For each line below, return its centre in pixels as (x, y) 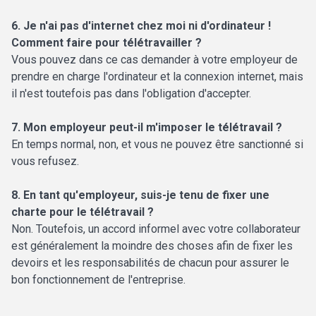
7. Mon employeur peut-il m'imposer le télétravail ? (147, 128)
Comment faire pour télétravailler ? (107, 43)
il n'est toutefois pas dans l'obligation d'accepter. (131, 94)
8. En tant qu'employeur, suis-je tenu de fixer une (140, 195)
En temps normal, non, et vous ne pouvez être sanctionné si (157, 145)
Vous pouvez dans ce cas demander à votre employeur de (154, 60)
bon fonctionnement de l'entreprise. (98, 280)
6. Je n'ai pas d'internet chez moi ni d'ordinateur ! (141, 26)
